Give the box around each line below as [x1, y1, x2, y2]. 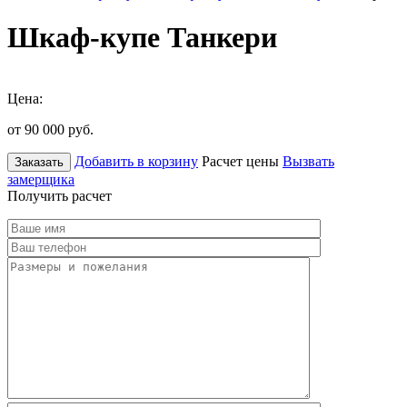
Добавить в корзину [74, 153, 198, 169]
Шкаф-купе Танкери [7, 21, 277, 55]
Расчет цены [202, 153, 279, 169]
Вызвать [283, 153, 334, 169]
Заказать [15, 154, 64, 169]
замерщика [7, 171, 74, 187]
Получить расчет [7, 187, 112, 203]
